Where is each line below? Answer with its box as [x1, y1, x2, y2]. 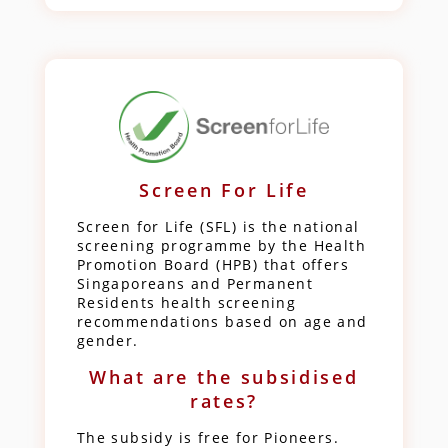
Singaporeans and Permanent [76, 273, 314, 293]
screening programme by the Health [76, 235, 366, 255]
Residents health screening [76, 292, 297, 312]
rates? [189, 388, 259, 413]
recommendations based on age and [76, 311, 368, 331]
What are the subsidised [89, 364, 359, 389]
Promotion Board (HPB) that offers [76, 254, 349, 274]
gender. [76, 330, 139, 350]
